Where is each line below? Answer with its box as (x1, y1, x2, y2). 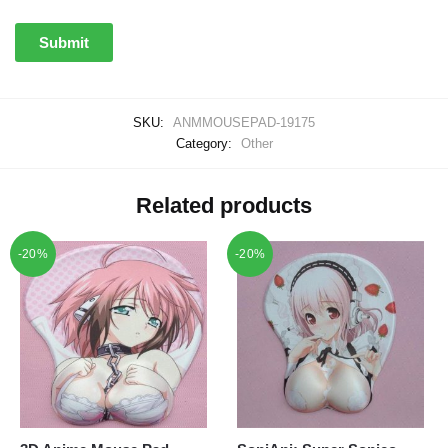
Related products (136, 192, 312, 218)
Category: (175, 136, 236, 152)
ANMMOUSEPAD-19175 (173, 115, 315, 131)
